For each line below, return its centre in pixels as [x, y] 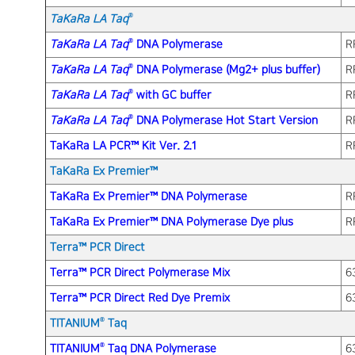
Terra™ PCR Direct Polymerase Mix [140, 272]
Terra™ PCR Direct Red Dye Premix [140, 298]
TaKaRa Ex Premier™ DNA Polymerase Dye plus [172, 221]
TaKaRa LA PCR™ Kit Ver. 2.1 [123, 145]
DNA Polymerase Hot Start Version [225, 120]
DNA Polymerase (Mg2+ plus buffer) [227, 69]
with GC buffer [172, 95]
